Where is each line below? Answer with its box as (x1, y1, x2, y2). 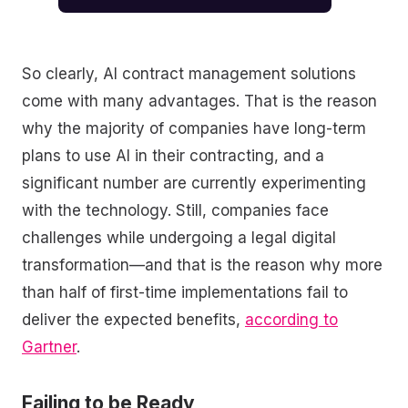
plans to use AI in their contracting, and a (22, 146, 324, 165)
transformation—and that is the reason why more (22, 255, 382, 274)
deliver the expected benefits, (22, 310, 245, 329)
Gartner (22, 337, 76, 356)
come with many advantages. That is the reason (22, 91, 377, 110)
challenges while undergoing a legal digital (22, 228, 336, 247)
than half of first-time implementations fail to (22, 282, 348, 301)
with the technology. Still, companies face (22, 200, 329, 219)
